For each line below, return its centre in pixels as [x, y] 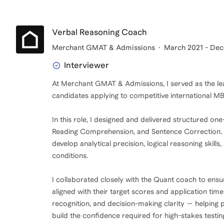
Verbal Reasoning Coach [99, 32]
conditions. [70, 156]
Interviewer [86, 65]
